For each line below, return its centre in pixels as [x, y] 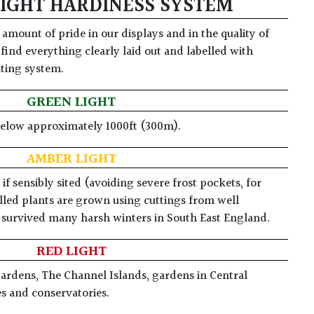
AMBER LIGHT [71, 159]
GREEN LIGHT [71, 102]
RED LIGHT [71, 252]
